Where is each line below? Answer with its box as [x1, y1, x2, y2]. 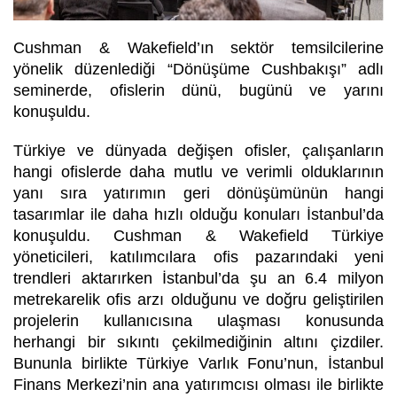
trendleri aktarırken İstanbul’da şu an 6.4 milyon [13, 269, 384, 287]
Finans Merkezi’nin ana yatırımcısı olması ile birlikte [13, 375, 384, 393]
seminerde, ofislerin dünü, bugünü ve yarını [13, 81, 384, 99]
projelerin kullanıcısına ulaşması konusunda [13, 311, 384, 330]
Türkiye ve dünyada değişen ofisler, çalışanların [13, 141, 384, 160]
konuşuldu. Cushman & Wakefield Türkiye [13, 226, 384, 245]
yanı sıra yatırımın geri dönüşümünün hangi [13, 183, 384, 202]
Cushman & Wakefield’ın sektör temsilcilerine [13, 38, 384, 57]
